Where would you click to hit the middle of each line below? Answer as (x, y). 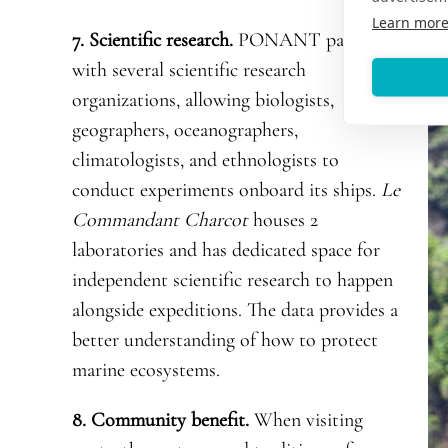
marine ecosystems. (145, 370)
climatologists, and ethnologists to (205, 160)
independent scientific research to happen (232, 280)
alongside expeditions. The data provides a (234, 310)
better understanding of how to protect (224, 340)
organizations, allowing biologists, (202, 100)
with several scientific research (188, 70)
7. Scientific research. (154, 40)
